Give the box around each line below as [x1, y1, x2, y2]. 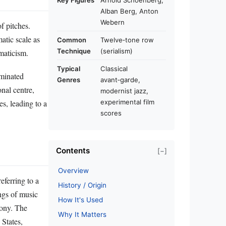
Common [57, 36, 86, 44]
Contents [56, 146, 90, 155]
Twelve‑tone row [100, 36, 154, 44]
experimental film [100, 98, 154, 106]
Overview [58, 166, 89, 175]
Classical [100, 65, 128, 73]
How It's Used [58, 196, 103, 204]
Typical [57, 65, 80, 73]
